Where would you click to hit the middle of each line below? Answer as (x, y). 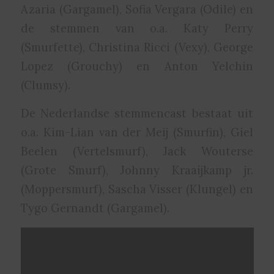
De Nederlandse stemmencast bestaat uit (137, 113)
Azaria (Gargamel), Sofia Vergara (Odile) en (137, 9)
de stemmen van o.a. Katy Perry (137, 28)
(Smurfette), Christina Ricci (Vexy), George (137, 47)
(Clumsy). (45, 85)
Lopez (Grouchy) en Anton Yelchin (137, 66)
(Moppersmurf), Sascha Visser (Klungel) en (137, 189)
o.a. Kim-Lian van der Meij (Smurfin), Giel (137, 132)
